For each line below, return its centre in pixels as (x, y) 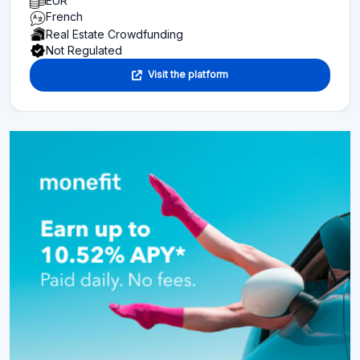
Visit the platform (188, 75)
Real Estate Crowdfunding (115, 35)
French (64, 16)
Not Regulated (84, 51)
